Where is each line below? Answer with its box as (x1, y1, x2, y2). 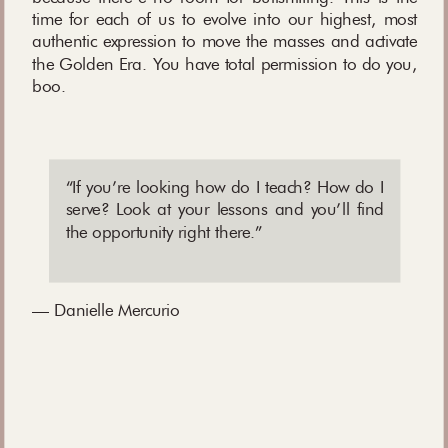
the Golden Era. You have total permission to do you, (32, 53, 418, 75)
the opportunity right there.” (65, 221, 262, 243)
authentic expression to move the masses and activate (32, 30, 418, 52)
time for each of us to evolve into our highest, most (32, 8, 418, 30)
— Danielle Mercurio (32, 299, 180, 321)
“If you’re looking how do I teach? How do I (65, 176, 384, 198)
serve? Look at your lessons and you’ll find (65, 198, 384, 220)
